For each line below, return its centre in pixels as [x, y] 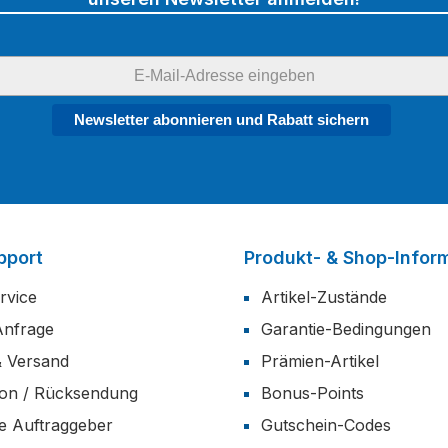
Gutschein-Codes [326, 425]
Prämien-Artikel [320, 361]
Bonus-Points [312, 393]
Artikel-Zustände [324, 297]
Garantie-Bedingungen [346, 329]
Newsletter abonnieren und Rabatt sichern [221, 119]
